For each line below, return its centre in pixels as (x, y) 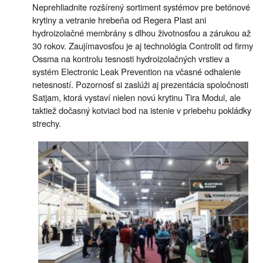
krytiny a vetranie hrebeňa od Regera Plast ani (119, 19)
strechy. (47, 123)
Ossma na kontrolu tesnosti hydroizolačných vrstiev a (131, 58)
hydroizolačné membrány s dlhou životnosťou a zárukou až (141, 32)
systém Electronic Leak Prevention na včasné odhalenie (136, 71)
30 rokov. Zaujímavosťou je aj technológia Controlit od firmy (143, 45)
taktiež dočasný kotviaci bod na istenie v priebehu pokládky (142, 110)
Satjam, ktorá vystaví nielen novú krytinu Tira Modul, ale (136, 97)
